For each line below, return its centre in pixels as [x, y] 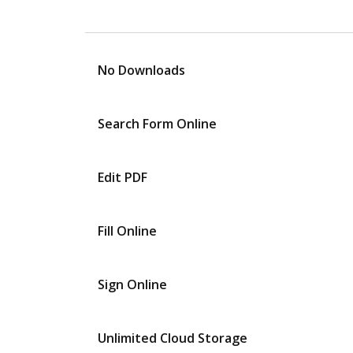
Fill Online [127, 231]
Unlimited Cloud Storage [173, 338]
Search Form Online [157, 124]
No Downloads [141, 70]
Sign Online [132, 284]
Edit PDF [123, 177]
